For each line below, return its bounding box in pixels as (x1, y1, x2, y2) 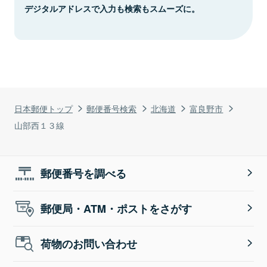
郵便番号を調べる (41, 165, 127, 181)
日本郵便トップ (14, 101, 73, 114)
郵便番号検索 (86, 101, 137, 114)
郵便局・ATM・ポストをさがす (41, 200, 193, 216)
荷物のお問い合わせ (41, 235, 138, 252)
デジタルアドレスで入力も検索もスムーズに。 (24, 2, 200, 14)
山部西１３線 (14, 118, 64, 131)
